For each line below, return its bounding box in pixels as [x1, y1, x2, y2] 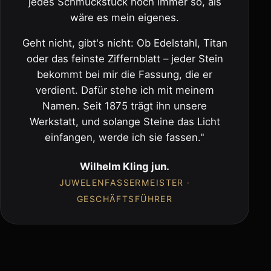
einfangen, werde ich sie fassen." [45, 131, 205, 143]
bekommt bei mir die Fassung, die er [37, 68, 213, 80]
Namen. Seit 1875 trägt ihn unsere [42, 99, 207, 112]
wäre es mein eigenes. [70, 11, 180, 24]
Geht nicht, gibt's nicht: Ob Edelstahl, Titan [22, 36, 227, 49]
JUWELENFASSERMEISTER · [59, 177, 191, 188]
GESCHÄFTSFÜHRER [77, 194, 173, 204]
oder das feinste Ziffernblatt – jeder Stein [26, 52, 223, 65]
